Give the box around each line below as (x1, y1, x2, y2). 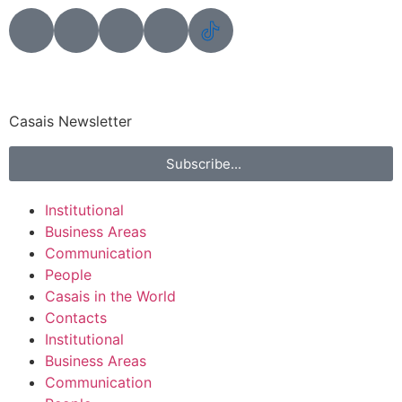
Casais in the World (45, 287, 176, 305)
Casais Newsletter (9, 112, 132, 130)
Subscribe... (165, 155, 241, 172)
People (45, 266, 92, 284)
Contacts (45, 309, 107, 327)
